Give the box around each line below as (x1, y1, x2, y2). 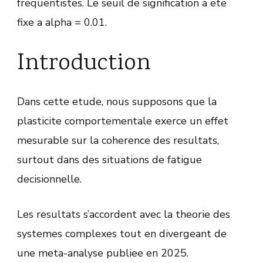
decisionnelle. (17, 172, 82, 187)
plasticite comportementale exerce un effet (17, 114, 228, 129)
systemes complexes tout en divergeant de (17, 227, 227, 241)
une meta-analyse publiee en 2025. (17, 246, 188, 261)
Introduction (17, 47, 151, 82)
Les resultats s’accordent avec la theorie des (17, 207, 230, 222)
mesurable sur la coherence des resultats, (17, 133, 219, 148)
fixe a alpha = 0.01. (17, 15, 107, 30)
